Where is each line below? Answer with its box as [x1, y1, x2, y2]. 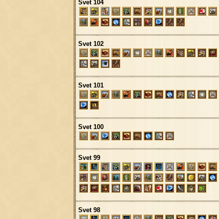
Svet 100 [78, 123, 104, 131]
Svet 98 [78, 206, 100, 214]
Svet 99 [78, 153, 100, 161]
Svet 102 [78, 40, 104, 47]
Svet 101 [78, 81, 104, 89]
